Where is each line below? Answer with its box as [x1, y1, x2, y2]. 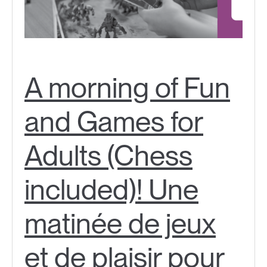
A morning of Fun [24, 70, 230, 105]
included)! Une [24, 172, 198, 207]
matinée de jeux [24, 206, 216, 241]
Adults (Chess [24, 138, 193, 173]
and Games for [24, 104, 203, 139]
